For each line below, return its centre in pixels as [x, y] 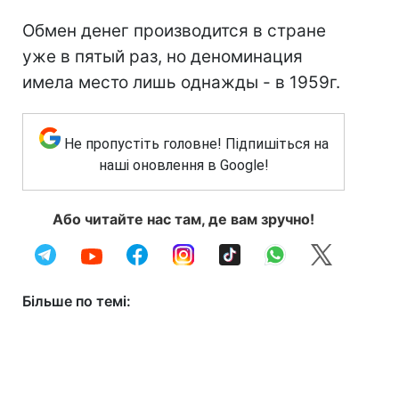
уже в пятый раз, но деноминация [163, 57]
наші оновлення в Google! [183, 165]
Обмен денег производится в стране [174, 31]
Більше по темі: [77, 301]
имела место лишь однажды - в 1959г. [181, 82]
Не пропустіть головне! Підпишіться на [196, 144]
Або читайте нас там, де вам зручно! [183, 219]
